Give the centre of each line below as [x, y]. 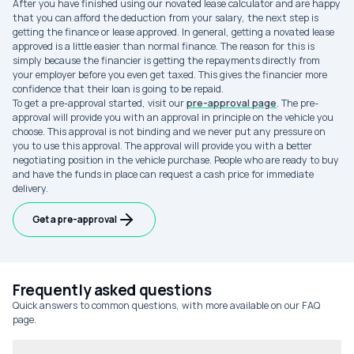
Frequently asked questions [112, 290]
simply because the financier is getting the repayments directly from [166, 60]
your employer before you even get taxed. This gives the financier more [170, 75]
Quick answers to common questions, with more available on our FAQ [166, 305]
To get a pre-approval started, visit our [100, 103]
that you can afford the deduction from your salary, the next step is [166, 18]
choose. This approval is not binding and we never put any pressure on [169, 132]
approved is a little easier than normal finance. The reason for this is [164, 46]
